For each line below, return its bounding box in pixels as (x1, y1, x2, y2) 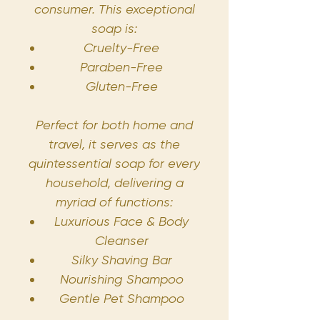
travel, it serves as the (49, 136, 180, 151)
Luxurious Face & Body (54, 213, 189, 229)
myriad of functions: (56, 194, 173, 209)
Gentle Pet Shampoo (59, 290, 184, 306)
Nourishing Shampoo (59, 271, 184, 286)
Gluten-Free (85, 78, 158, 94)
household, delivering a (45, 174, 184, 190)
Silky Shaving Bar (71, 251, 172, 267)
